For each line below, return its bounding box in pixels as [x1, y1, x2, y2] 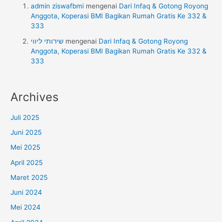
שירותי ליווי [31, 37, 64, 45]
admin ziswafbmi [31, 2, 84, 10]
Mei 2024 [10, 203, 41, 212]
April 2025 [10, 158, 43, 166]
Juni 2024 [10, 188, 43, 197]
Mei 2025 [10, 143, 41, 152]
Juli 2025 [10, 113, 40, 121]
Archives [10, 89, 59, 104]
